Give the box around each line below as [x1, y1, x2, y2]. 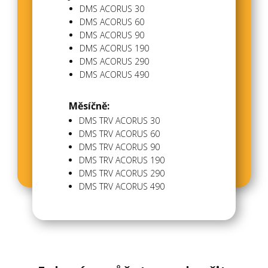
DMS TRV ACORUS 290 [79, 167, 165, 179]
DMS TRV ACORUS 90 [79, 141, 160, 153]
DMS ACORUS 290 [80, 56, 149, 67]
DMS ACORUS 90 [80, 29, 144, 41]
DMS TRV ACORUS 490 [79, 181, 165, 192]
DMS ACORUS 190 [80, 42, 149, 54]
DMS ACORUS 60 [80, 16, 144, 28]
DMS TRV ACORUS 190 [79, 154, 165, 166]
